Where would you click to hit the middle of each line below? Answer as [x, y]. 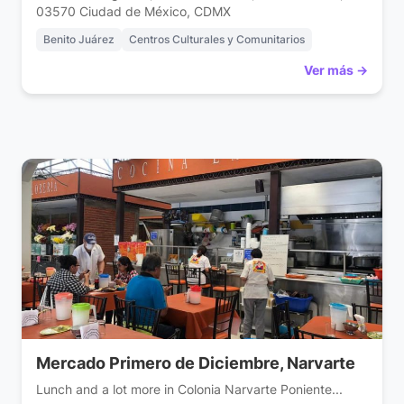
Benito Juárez [79, 40]
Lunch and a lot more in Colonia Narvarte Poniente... [189, 390]
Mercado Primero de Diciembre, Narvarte [196, 363]
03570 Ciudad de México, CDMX [133, 12]
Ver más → [336, 70]
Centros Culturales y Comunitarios [217, 40]
